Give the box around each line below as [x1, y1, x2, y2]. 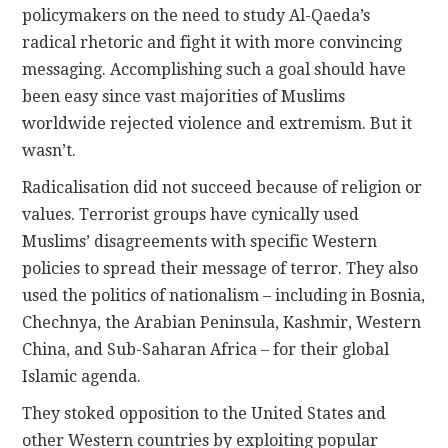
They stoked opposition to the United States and [22, 404, 387, 424]
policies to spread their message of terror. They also [22, 259, 419, 279]
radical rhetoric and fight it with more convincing [22, 33, 403, 53]
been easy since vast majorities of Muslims [22, 87, 346, 107]
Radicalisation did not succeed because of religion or [22, 178, 423, 198]
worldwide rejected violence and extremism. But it [22, 114, 413, 134]
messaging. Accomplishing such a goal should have [22, 60, 407, 80]
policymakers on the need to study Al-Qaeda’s [22, 6, 371, 26]
